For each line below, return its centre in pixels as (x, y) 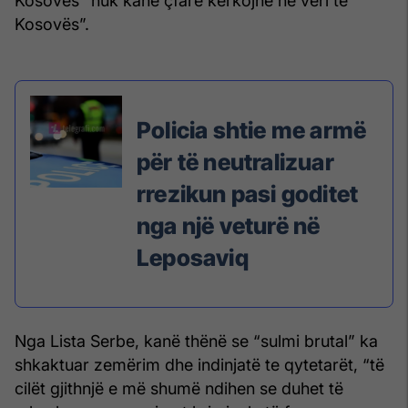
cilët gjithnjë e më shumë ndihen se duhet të (179, 389)
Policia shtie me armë (252, 130)
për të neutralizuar (235, 162)
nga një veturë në (229, 225)
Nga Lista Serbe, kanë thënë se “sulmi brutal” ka (196, 342)
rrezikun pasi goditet (248, 194)
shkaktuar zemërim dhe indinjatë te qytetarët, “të (199, 365)
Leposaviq (193, 257)
